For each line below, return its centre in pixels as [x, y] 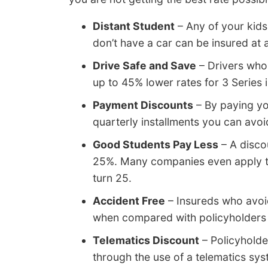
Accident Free [129, 201]
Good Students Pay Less [156, 145]
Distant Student [134, 26]
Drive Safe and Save [144, 66]
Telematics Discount [146, 240]
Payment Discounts [143, 105]
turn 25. [112, 178]
